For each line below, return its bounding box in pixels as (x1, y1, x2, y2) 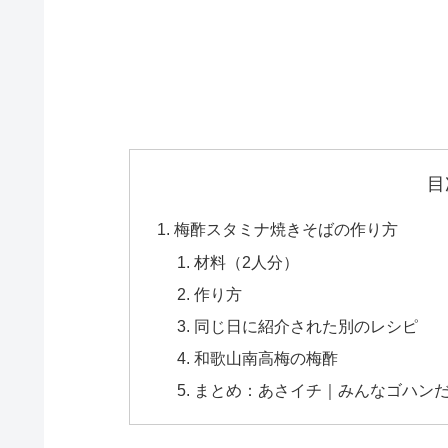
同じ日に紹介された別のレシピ (193, 316, 418, 335)
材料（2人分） (193, 252, 299, 271)
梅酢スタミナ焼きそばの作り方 (174, 220, 399, 239)
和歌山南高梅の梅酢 (193, 349, 338, 368)
